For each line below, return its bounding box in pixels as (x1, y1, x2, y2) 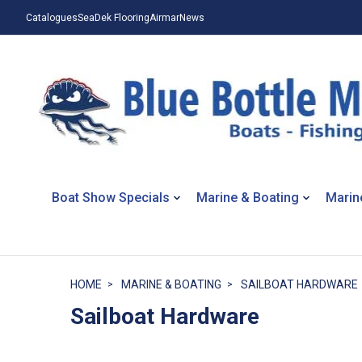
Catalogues (25, 11, 78, 23)
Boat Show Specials (52, 189, 170, 205)
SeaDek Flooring (77, 11, 149, 23)
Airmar (149, 11, 179, 23)
